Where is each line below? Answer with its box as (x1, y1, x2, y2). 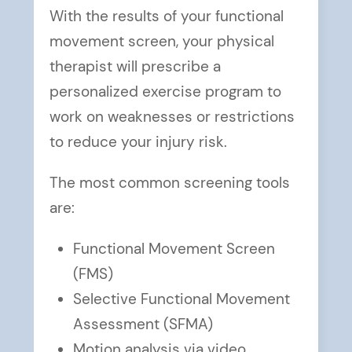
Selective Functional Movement (72, 290, 290, 309)
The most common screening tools (49, 174, 290, 192)
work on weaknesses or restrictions (49, 108, 295, 126)
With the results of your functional (49, 7, 284, 26)
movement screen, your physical (49, 32, 274, 51)
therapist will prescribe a (49, 57, 221, 76)
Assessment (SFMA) (72, 315, 213, 334)
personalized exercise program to (49, 82, 281, 101)
